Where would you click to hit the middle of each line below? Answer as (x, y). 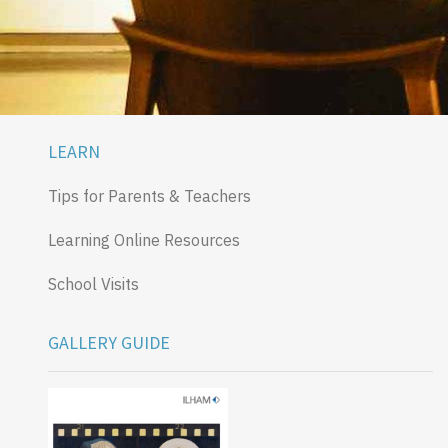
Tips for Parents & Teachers (149, 195)
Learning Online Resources (144, 239)
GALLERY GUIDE (109, 342)
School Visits (93, 283)
